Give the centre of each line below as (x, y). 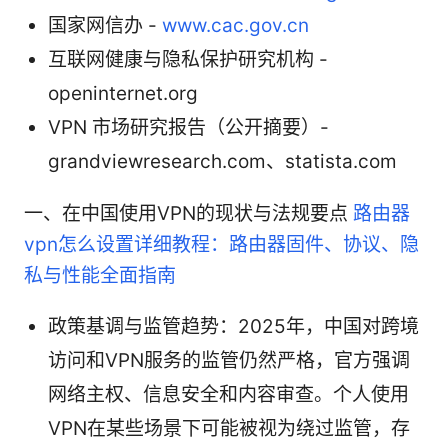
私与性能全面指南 (100, 275)
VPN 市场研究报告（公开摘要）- (188, 127)
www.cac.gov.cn (235, 25)
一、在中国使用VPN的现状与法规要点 (188, 213)
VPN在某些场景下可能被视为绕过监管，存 (229, 428)
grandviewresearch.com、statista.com (222, 161)
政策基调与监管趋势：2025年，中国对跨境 (233, 326)
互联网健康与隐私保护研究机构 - (188, 59)
